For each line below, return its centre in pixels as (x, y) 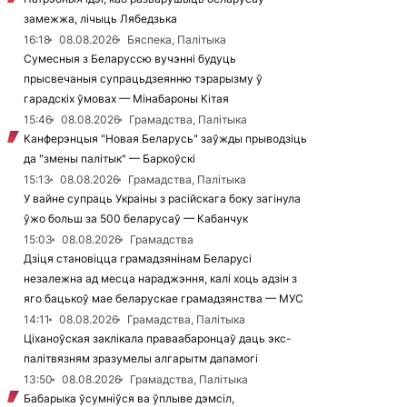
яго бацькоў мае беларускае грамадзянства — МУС (164, 298)
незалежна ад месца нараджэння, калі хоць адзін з (160, 278)
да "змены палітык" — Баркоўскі (109, 159)
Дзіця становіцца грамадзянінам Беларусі (138, 258)
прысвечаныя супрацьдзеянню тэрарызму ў (143, 79)
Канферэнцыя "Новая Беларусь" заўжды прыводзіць (165, 139)
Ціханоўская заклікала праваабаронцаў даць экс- (158, 338)
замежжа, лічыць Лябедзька (100, 19)
